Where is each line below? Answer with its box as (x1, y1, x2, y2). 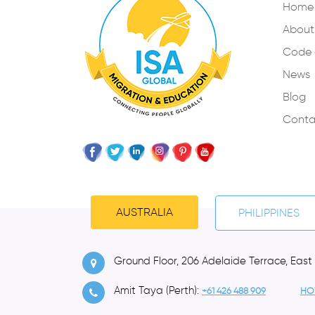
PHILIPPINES (238, 205, 300, 219)
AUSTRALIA (116, 205, 173, 219)
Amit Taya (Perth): (114, 283, 202, 297)
